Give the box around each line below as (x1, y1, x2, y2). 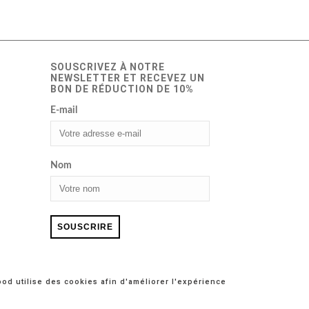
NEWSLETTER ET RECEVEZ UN (50, 72, 205, 83)
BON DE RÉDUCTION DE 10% (50, 83, 194, 94)
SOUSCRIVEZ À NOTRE (50, 61, 165, 72)
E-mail (50, 105, 77, 115)
